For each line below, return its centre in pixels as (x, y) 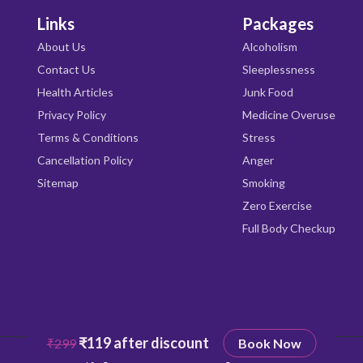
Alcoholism (270, 47)
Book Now (270, 343)
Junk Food (268, 92)
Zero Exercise (278, 205)
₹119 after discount (143, 342)
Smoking (264, 183)
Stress (259, 137)
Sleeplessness (279, 69)
